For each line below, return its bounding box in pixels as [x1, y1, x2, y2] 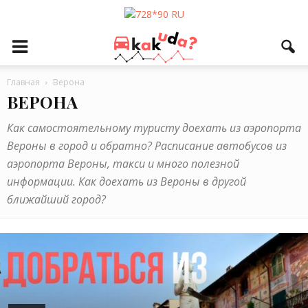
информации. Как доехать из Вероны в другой [7, 174, 246, 189]
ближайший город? [7, 192, 106, 207]
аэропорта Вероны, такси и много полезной [7, 156, 239, 171]
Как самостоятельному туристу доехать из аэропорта [7, 120, 301, 135]
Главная [7, 76, 40, 88]
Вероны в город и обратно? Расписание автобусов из [7, 138, 287, 153]
